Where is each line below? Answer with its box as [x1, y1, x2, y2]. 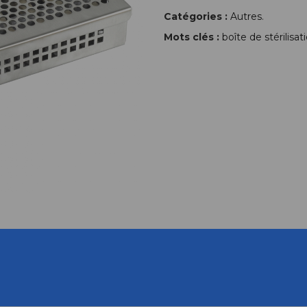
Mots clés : [164, 31, 219, 43]
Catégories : [164, 10, 228, 23]
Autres [230, 10, 262, 23]
